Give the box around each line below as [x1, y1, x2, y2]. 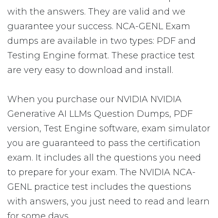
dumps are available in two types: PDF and [7, 36, 196, 46]
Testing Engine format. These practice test [7, 50, 195, 61]
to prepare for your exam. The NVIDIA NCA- [7, 167, 196, 178]
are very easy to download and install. [7, 65, 173, 75]
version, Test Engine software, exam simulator [7, 123, 210, 134]
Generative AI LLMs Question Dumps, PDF [7, 109, 193, 119]
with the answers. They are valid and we [7, 6, 185, 17]
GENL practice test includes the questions [7, 182, 191, 192]
